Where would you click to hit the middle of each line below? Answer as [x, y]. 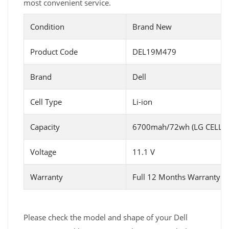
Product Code [54, 52]
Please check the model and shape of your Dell [106, 217]
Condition [47, 27]
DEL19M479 [154, 52]
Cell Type [46, 102]
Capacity [45, 127]
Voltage [43, 152]
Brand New [152, 27]
